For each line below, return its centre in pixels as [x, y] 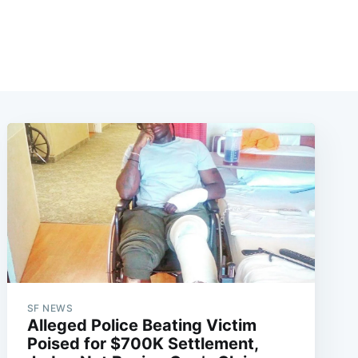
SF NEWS [50, 308]
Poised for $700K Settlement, [142, 344]
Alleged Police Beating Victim [141, 326]
